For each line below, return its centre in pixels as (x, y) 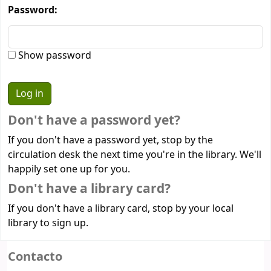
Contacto (35, 256)
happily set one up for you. (69, 169)
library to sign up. (48, 223)
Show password (54, 56)
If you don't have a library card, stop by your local (121, 208)
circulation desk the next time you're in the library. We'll (135, 155)
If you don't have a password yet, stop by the (110, 140)
